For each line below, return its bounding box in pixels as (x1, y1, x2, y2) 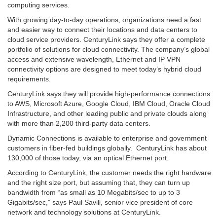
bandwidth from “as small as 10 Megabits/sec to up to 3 (7, 188, 180, 197)
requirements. (7, 75, 51, 83)
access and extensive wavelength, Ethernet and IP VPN (7, 55, 181, 64)
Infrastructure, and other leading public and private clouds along (7, 110, 207, 118)
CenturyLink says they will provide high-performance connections (7, 90, 210, 98)
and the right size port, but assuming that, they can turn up (7, 179, 190, 187)
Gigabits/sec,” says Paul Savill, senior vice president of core (7, 198, 193, 207)
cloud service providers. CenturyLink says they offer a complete (7, 36, 205, 44)
